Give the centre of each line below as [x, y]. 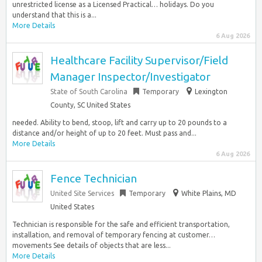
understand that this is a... [54, 15]
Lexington [211, 92]
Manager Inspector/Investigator [130, 77]
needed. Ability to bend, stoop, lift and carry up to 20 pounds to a [120, 123]
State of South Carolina [89, 92]
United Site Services [82, 193]
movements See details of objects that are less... [92, 245]
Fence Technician [94, 178]
